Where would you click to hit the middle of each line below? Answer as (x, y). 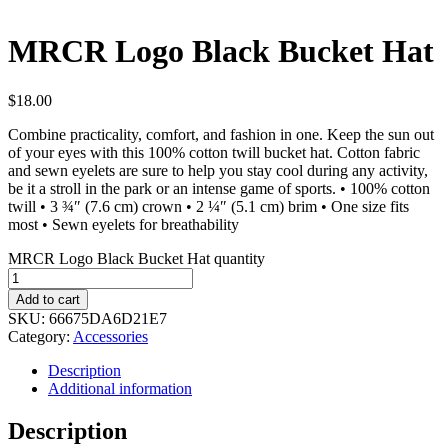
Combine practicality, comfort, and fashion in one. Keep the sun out (221, 134)
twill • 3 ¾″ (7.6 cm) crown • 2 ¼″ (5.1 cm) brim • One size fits (208, 206)
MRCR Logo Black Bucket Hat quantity (136, 258)
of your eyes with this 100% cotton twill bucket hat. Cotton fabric (214, 152)
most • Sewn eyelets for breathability (123, 224)
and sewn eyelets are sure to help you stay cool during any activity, (218, 170)
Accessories (110, 336)
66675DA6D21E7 (108, 318)
